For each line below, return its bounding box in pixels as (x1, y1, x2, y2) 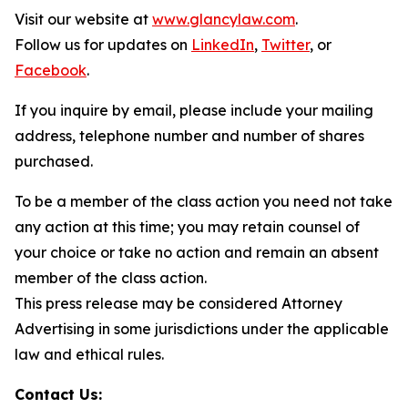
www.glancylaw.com (152, 10, 295, 28)
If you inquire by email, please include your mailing (15, 101, 373, 119)
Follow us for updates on (15, 36, 191, 54)
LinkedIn (191, 36, 254, 54)
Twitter (261, 36, 310, 54)
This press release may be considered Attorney (15, 294, 342, 312)
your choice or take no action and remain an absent (15, 243, 379, 261)
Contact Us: (15, 385, 102, 403)
